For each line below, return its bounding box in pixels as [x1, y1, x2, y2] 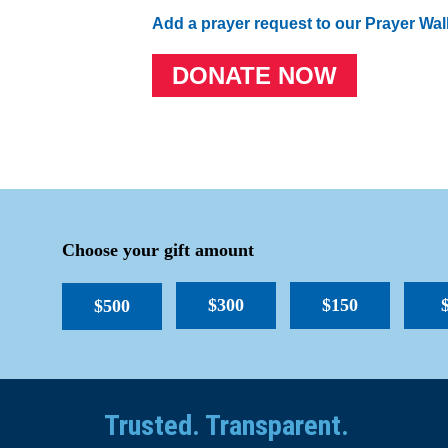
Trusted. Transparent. [104, 409, 349, 442]
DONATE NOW [172, 62, 337, 89]
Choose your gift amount [62, 240, 254, 260]
